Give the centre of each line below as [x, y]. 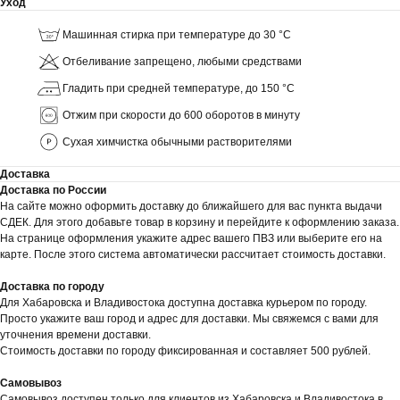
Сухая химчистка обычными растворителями [177, 142]
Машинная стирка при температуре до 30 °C [177, 34]
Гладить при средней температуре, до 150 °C [179, 88]
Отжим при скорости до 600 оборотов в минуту [181, 115]
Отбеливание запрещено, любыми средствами [182, 61]
